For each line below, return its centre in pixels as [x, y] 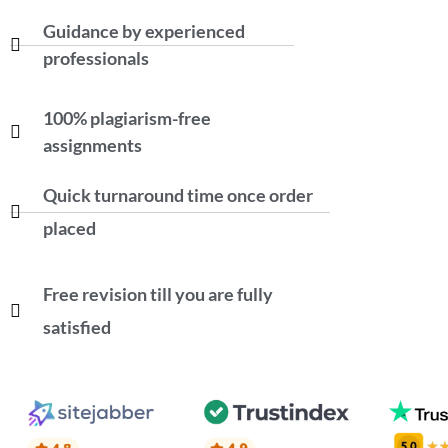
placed [69, 228]
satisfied [76, 327]
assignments [92, 145]
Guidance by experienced [143, 31]
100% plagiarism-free [126, 118]
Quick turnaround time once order [177, 195]
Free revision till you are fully [157, 294]
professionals [95, 58]
